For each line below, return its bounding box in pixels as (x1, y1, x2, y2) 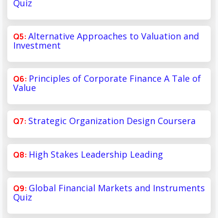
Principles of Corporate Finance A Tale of (29, 72, 201, 84)
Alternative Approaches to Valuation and (28, 30, 199, 42)
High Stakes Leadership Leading (29, 148, 163, 160)
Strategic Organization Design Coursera (28, 114, 196, 127)
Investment (13, 39, 61, 51)
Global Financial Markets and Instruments (29, 182, 205, 194)
